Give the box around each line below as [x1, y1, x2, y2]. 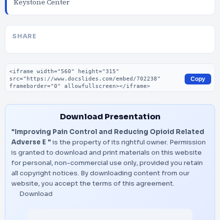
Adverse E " [11, 138, 51, 146]
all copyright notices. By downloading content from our [11, 169, 190, 177]
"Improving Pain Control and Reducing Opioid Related [11, 128, 204, 136]
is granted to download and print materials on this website [11, 148, 202, 157]
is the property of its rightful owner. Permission [51, 138, 206, 146]
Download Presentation [59, 111, 161, 122]
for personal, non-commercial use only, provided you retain [11, 159, 203, 167]
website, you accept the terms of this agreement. [11, 179, 174, 188]
